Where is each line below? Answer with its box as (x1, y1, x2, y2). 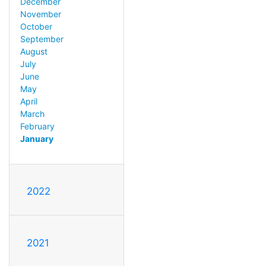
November (20, 9, 61, 20)
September (20, 34, 64, 45)
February (20, 121, 55, 132)
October (20, 21, 52, 32)
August (20, 46, 47, 57)
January (20, 134, 53, 144)
